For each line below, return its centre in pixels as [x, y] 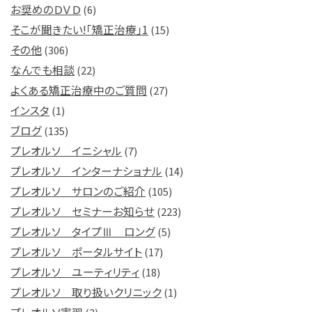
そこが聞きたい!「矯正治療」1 [79, 29]
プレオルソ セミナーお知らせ [83, 211]
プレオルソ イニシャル [66, 150]
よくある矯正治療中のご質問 [79, 90]
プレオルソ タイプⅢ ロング [83, 231]
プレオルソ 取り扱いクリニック [86, 292]
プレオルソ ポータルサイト [76, 251]
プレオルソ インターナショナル [86, 171]
